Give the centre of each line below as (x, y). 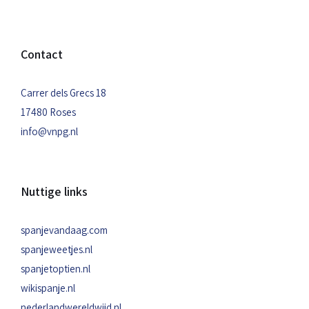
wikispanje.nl (48, 288)
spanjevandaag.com (64, 230)
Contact (42, 54)
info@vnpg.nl (49, 131)
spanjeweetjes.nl (57, 249)
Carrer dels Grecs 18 (63, 93)
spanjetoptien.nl (56, 269)
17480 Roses (48, 112)
